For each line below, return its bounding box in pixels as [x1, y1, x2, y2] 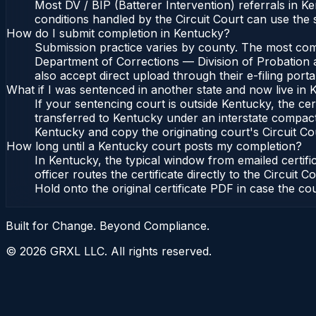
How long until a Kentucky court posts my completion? [6, 139, 302, 154]
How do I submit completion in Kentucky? [6, 26, 230, 41]
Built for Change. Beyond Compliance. [6, 219, 209, 233]
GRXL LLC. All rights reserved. [47, 244, 212, 259]
